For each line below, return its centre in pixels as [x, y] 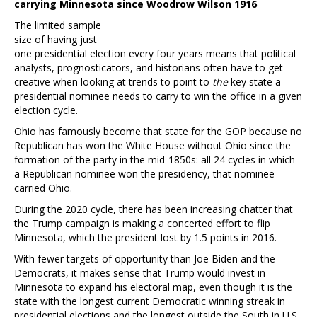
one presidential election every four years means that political [155, 53]
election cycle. [46, 110]
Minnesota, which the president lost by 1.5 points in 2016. [145, 237]
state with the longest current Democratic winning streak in [150, 301]
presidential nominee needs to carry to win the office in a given [158, 96]
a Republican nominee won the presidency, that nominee [144, 173]
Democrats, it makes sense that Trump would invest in [140, 272]
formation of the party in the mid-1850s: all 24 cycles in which [155, 159]
